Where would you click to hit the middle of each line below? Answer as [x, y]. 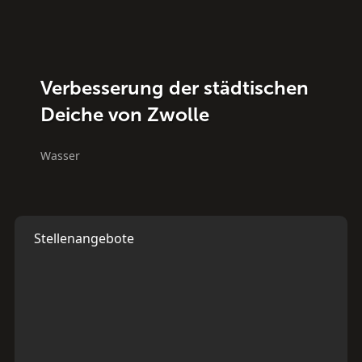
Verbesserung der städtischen [175, 87]
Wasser [61, 155]
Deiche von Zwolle [125, 114]
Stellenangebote [84, 238]
